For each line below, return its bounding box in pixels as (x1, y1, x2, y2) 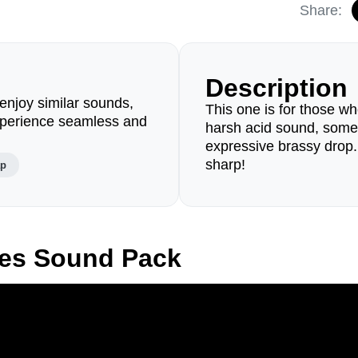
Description (205, 74, 348, 102)
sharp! (205, 157, 245, 173)
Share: (300, 2, 342, 18)
